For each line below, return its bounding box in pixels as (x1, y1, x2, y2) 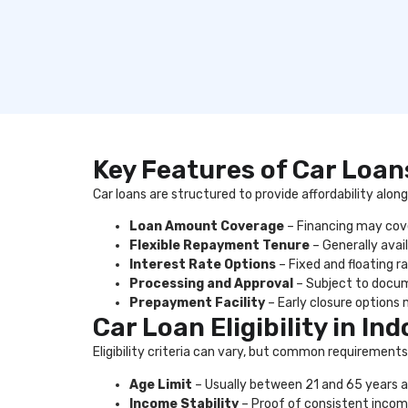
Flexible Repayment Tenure (129, 238, 310, 254)
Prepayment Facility (129, 295, 265, 311)
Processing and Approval (129, 276, 293, 292)
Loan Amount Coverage (129, 219, 284, 235)
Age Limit (129, 376, 192, 393)
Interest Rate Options (129, 257, 276, 273)
